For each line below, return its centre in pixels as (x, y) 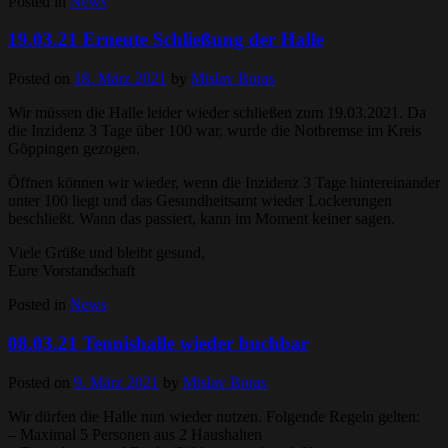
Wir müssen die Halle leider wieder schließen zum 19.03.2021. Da (217, 113)
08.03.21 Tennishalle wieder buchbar (158, 343)
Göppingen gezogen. (74, 149)
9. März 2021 (116, 382)
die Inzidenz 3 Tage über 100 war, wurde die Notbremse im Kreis (214, 131)
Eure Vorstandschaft (71, 271)
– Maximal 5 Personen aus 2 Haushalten (135, 434)
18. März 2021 (120, 79)
